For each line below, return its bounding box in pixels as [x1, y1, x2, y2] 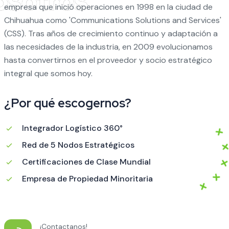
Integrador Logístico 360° [21, 123, 123, 134]
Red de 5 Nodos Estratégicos [21, 140, 134, 151]
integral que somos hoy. [4, 68, 93, 79]
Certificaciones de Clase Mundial [21, 156, 151, 168]
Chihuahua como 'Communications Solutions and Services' [4, 15, 221, 26]
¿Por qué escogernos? [4, 95, 131, 111]
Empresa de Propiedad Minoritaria [21, 173, 153, 185]
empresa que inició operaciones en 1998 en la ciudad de [4, 2, 213, 13]
